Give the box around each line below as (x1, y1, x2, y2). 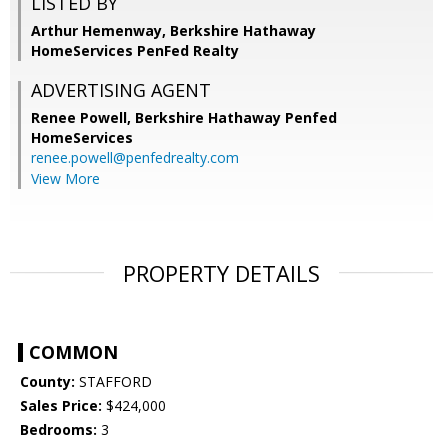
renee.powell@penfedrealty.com (31, 148, 239, 168)
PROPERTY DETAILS (123, 258, 320, 289)
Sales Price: (20, 396, 102, 416)
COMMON (29, 340, 118, 365)
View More (31, 169, 100, 189)
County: (20, 372, 75, 392)
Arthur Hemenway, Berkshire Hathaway (31, 21, 316, 41)
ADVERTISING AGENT (31, 78, 211, 103)
